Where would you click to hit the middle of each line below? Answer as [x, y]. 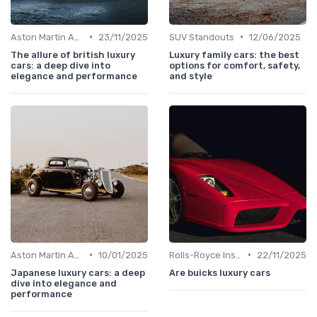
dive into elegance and [64, 283]
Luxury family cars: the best [234, 54]
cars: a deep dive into [60, 65]
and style [191, 76]
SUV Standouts [202, 37]
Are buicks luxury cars [220, 272]
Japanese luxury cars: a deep [78, 272]
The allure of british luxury [73, 54]
